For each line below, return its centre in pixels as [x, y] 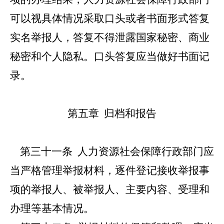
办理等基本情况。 [52, 208]
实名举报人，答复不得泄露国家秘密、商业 [110, 37]
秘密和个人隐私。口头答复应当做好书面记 [110, 56]
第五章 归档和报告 [112, 113]
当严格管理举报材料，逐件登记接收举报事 [110, 170]
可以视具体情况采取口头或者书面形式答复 [110, 18]
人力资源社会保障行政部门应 [143, 151]
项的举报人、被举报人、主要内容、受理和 [110, 189]
